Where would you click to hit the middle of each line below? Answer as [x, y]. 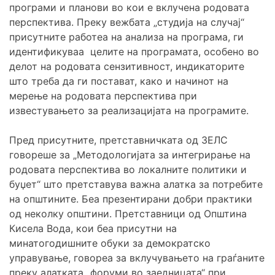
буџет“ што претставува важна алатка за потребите [136, 184]
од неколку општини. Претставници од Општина [128, 213]
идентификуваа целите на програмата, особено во [134, 51]
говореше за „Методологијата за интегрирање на [130, 154]
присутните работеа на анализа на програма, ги [126, 37]
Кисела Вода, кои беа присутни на [93, 228]
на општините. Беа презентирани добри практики [131, 199]
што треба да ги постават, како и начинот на [119, 81]
